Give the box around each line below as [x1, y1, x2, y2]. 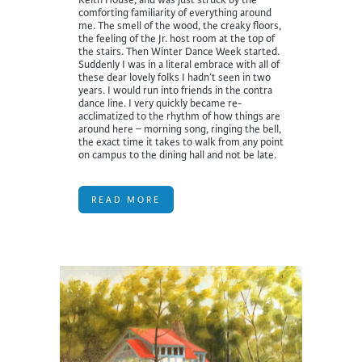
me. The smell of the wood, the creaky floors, [78, 19, 281, 32]
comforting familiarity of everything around [78, 6, 271, 19]
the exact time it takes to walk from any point [78, 135, 284, 149]
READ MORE [91, 193, 161, 205]
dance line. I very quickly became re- [78, 96, 242, 110]
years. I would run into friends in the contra [78, 83, 272, 97]
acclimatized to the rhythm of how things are [78, 109, 280, 123]
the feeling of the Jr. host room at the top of [78, 32, 275, 45]
